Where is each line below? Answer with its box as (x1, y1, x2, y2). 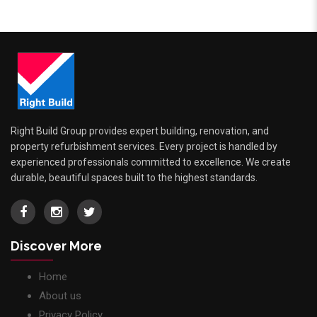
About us (39, 289, 81, 303)
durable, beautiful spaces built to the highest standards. (11, 172, 258, 184)
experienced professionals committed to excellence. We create (11, 156, 291, 168)
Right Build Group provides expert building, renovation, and (11, 125, 269, 137)
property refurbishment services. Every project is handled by (11, 141, 277, 153)
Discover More (11, 238, 102, 254)
